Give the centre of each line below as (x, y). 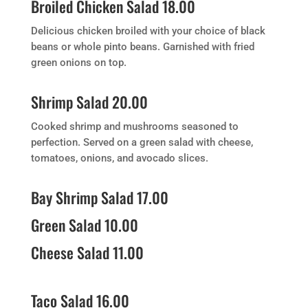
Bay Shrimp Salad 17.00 (99, 197)
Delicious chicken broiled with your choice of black (148, 31)
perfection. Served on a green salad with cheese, (142, 142)
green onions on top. (78, 63)
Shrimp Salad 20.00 (89, 102)
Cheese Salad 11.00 (87, 252)
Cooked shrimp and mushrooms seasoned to (134, 126)
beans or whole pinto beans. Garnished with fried (142, 47)
